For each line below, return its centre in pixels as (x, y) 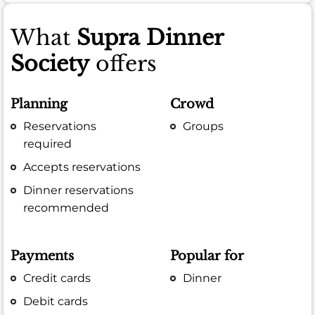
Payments (42, 256)
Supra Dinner (150, 38)
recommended (66, 208)
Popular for (207, 256)
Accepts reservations (82, 167)
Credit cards (57, 278)
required (48, 143)
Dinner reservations (79, 191)
